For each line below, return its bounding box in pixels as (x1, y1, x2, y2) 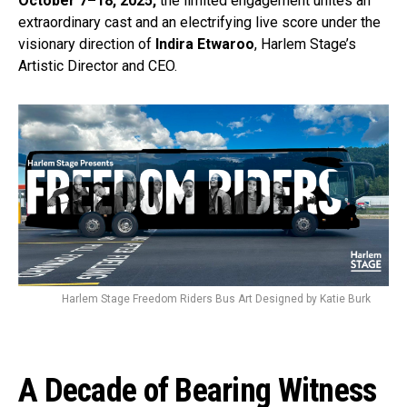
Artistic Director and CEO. (18, 56, 177, 74)
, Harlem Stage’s (254, 35, 356, 53)
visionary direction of (18, 35, 155, 53)
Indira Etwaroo (155, 35, 254, 53)
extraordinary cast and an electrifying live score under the (18, 13, 381, 31)
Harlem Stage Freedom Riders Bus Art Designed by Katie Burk (62, 292, 371, 305)
